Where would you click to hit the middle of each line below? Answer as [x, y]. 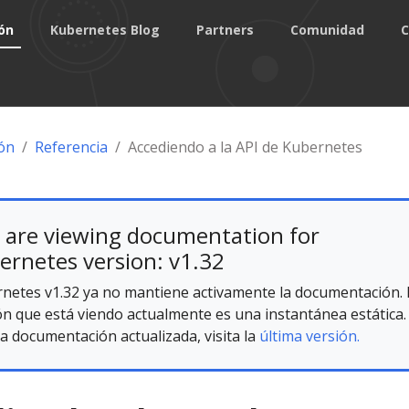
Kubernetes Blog [105, 29]
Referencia [71, 147]
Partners [225, 29]
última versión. [309, 336]
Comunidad [328, 29]
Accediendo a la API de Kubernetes [245, 147]
